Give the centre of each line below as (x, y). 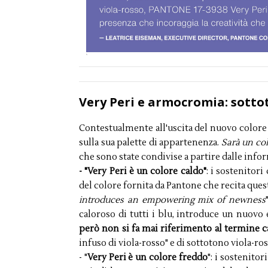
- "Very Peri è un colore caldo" (143, 172)
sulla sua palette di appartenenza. (150, 143)
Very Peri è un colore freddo (147, 258)
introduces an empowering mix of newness (172, 200)
